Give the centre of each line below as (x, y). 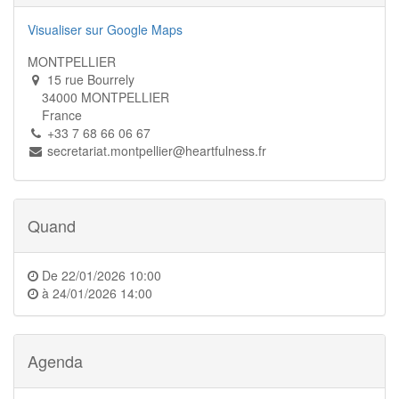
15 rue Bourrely (91, 79)
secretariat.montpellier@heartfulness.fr (157, 151)
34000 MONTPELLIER (98, 97)
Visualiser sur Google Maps (105, 29)
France (55, 115)
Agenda (55, 361)
